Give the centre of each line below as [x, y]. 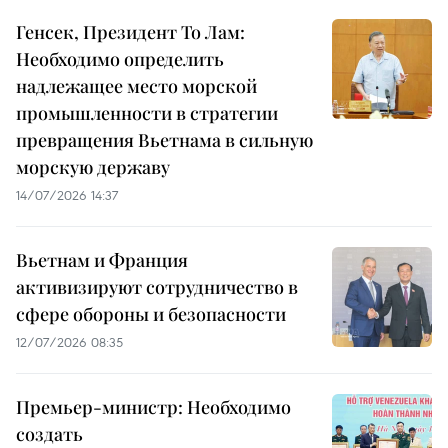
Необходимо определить [120, 58]
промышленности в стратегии [147, 112]
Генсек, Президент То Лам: [130, 31]
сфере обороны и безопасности [151, 313]
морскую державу [93, 166]
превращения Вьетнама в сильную [164, 139]
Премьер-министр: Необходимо [153, 406]
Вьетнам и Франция [102, 259]
